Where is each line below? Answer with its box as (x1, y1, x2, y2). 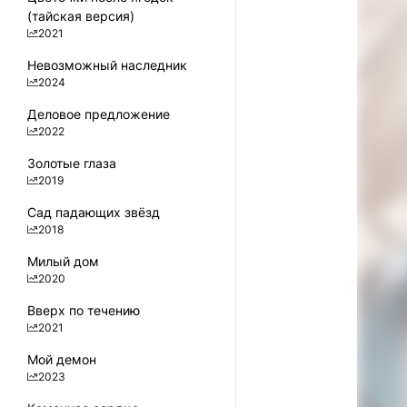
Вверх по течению (27, 303, 140, 318)
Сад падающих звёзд (27, 204, 160, 220)
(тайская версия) (27, 8, 134, 24)
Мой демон (27, 352, 96, 367)
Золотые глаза (27, 155, 116, 171)
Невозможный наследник (27, 57, 187, 73)
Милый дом (27, 253, 99, 269)
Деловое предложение (27, 106, 170, 122)
